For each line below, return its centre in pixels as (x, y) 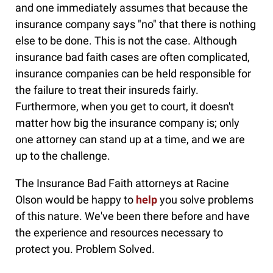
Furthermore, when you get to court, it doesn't (125, 107)
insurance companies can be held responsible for (133, 74)
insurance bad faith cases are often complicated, (133, 57)
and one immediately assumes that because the (132, 8)
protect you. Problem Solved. (85, 249)
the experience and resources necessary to (119, 233)
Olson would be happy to (76, 200)
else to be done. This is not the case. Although (126, 41)
